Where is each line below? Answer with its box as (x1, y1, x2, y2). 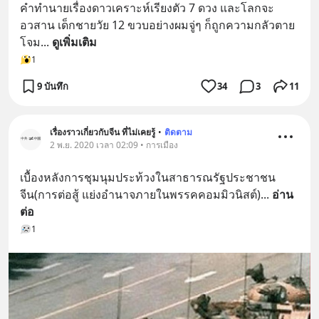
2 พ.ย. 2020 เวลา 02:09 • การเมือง (50, 139, 178, 152)
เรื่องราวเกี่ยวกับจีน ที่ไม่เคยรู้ (50, 126, 155, 139)
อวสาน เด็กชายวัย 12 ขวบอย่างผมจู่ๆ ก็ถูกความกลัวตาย (20, 17, 295, 33)
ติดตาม (164, 126, 192, 139)
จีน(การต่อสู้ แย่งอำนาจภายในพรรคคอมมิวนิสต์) (20, 187, 261, 203)
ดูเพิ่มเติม (52, 34, 97, 51)
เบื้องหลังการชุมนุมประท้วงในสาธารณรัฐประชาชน (20, 169, 276, 186)
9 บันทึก (37, 79, 68, 93)
